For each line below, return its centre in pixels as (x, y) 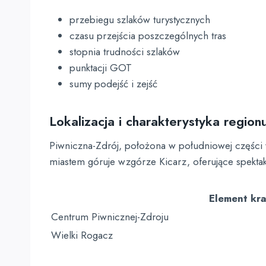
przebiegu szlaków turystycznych (140, 20)
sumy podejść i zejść (113, 84)
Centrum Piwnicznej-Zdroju (110, 217)
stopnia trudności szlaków (125, 52)
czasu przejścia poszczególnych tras (148, 36)
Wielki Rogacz (82, 235)
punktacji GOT (101, 68)
